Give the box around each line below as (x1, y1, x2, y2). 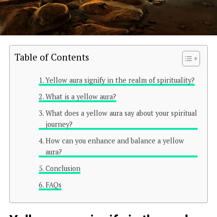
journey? (45, 119, 73, 129)
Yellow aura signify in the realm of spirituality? (45, 75, 195, 85)
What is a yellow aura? (45, 92, 116, 101)
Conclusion (45, 163, 80, 173)
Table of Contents (14, 50, 89, 63)
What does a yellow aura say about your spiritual (45, 108, 197, 118)
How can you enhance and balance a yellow (45, 136, 184, 145)
